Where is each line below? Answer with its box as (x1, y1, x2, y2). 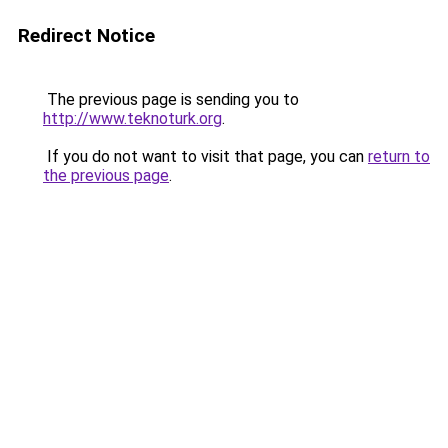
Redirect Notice (18, 24, 155, 47)
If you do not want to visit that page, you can (43, 147, 368, 166)
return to (368, 147, 430, 166)
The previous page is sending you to (43, 90, 299, 109)
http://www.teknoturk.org (43, 109, 222, 128)
